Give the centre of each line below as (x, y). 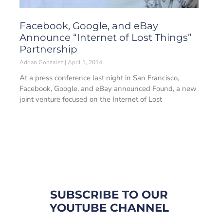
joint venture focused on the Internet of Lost (91, 99)
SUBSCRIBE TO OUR (109, 195)
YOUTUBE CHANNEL (109, 208)
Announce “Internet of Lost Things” (106, 37)
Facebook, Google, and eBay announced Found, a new (108, 89)
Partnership (48, 49)
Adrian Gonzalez (42, 62)
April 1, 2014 (84, 62)
